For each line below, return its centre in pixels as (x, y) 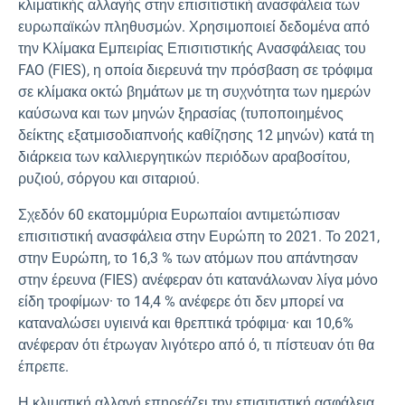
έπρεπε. (43, 367)
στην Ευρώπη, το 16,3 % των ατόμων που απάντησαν (188, 258)
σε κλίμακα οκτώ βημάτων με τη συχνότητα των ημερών (194, 92)
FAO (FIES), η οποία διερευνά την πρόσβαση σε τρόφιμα (195, 70)
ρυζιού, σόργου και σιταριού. (109, 179)
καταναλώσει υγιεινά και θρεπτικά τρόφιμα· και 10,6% (186, 323)
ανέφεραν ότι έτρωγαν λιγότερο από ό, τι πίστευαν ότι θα (196, 345)
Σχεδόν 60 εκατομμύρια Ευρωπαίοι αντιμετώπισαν (179, 215)
